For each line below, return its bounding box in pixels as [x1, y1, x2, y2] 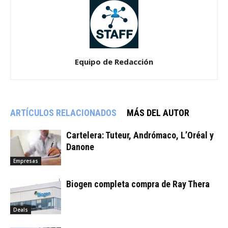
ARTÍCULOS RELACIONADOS [10, 107, 117, 119]
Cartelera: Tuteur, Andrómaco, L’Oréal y [66, 130, 214, 141]
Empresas [13, 157, 38, 165]
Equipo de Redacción [75, 56, 153, 67]
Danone [66, 141, 94, 153]
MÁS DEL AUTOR [127, 107, 189, 119]
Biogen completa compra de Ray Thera [66, 179, 210, 190]
